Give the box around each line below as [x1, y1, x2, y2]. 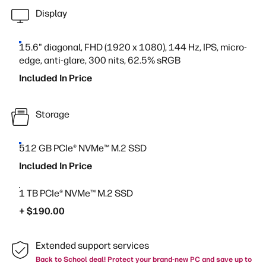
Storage [36, 108, 69, 120]
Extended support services [36, 240, 149, 251]
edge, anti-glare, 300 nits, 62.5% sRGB [19, 55, 180, 66]
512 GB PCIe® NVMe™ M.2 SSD [19, 142, 147, 154]
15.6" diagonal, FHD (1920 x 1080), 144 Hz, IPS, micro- [19, 42, 247, 53]
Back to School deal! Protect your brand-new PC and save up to [36, 255, 252, 264]
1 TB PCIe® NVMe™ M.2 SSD [19, 188, 133, 199]
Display [36, 7, 67, 19]
